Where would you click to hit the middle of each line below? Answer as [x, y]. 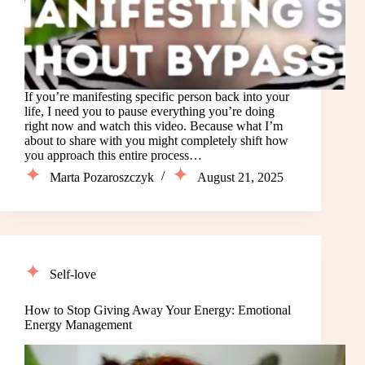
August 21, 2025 [240, 178]
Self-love [73, 275]
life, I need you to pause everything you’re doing [150, 112]
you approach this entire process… [113, 156]
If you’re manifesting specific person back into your [157, 97]
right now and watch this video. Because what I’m [154, 126]
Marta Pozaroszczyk [102, 178]
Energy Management [78, 325]
